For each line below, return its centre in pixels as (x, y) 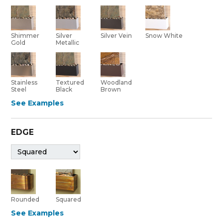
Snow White (164, 35)
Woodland (116, 82)
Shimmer (25, 35)
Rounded (25, 199)
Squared (69, 199)
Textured (70, 82)
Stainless (24, 82)
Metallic (68, 42)
